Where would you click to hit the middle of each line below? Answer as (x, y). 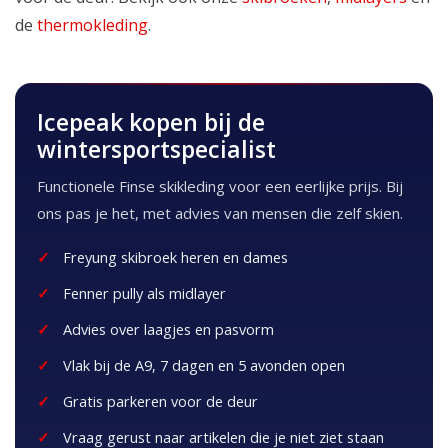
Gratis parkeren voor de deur (160, 401)
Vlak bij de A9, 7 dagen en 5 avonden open (204, 365)
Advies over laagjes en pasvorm (168, 329)
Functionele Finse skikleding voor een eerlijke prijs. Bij (220, 185)
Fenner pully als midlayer (144, 293)
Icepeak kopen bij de (151, 121)
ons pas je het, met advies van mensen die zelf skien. (220, 212)
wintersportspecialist (156, 148)
